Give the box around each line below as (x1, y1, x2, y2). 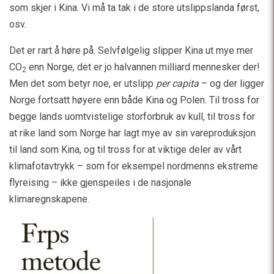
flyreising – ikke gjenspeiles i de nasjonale (9, 176, 191, 188)
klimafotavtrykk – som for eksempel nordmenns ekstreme (9, 160, 258, 172)
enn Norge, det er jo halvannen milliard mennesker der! (26, 61, 260, 73)
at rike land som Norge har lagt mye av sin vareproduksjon (9, 127, 256, 139)
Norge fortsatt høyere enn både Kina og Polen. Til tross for (9, 94, 259, 106)
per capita (156, 77, 199, 89)
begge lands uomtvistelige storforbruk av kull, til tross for (9, 110, 255, 122)
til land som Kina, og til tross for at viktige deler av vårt (9, 143, 242, 155)
